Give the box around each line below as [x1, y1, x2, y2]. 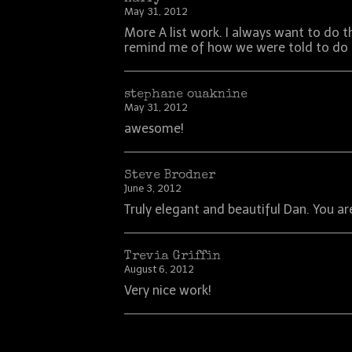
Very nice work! [124, 283, 212, 298]
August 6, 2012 [124, 263, 195, 275]
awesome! [124, 121, 185, 136]
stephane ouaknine [124, 89, 248, 101]
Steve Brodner [124, 170, 216, 182]
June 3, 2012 [124, 182, 182, 194]
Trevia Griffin [124, 251, 222, 263]
